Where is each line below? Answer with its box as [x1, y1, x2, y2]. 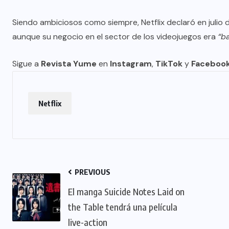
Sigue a [12, 58, 41, 70]
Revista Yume [41, 58, 97, 70]
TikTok [155, 58, 182, 70]
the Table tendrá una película [68, 201, 177, 213]
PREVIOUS [73, 167, 110, 177]
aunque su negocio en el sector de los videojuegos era [12, 31, 218, 42]
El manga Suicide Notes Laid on [68, 186, 185, 198]
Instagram [110, 58, 152, 70]
